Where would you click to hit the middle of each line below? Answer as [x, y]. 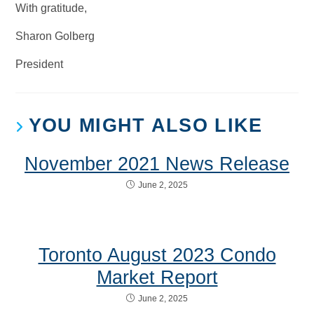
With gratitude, [52, 8]
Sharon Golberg [55, 36]
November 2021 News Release [157, 164]
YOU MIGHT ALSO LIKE [145, 125]
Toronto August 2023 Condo [157, 255]
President [40, 64]
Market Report [157, 277]
